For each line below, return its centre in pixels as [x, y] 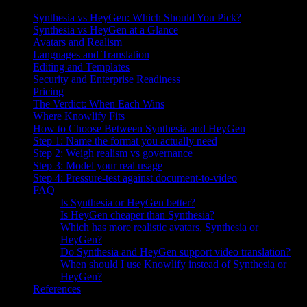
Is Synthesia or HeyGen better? [128, 202]
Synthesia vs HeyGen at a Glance [106, 30]
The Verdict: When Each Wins [99, 104]
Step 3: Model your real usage [98, 165]
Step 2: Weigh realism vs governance [113, 153]
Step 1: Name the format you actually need [125, 141]
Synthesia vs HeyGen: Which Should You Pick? [137, 17]
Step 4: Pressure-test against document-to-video [135, 178]
